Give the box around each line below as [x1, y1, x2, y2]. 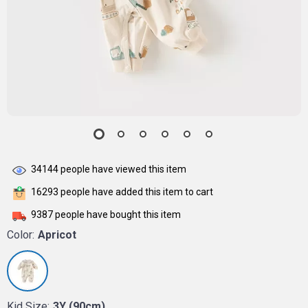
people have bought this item [53, 209, 181, 221]
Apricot [38, 228, 76, 241]
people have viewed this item [58, 164, 186, 175]
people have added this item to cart [58, 186, 213, 198]
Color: [7, 228, 34, 241]
